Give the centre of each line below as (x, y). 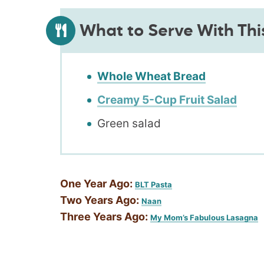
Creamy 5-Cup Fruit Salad (167, 100)
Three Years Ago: (104, 216)
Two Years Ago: (100, 200)
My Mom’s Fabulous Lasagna (204, 217)
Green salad (129, 123)
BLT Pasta (154, 184)
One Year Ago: (96, 183)
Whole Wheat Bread (151, 76)
